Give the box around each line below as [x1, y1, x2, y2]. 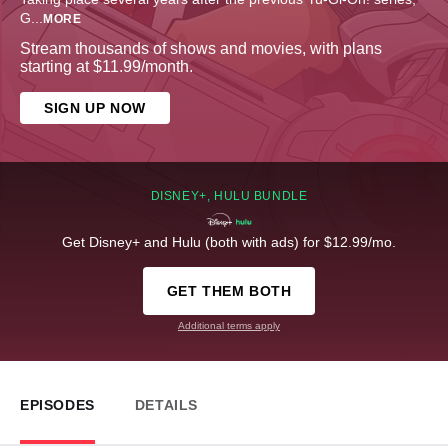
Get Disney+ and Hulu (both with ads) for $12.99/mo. [62, 234, 396, 251]
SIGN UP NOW [44, 100, 146, 117]
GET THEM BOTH [166, 283, 292, 300]
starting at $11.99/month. [20, 58, 193, 76]
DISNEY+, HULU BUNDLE [150, 189, 308, 204]
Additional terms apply [178, 320, 280, 332]
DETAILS [134, 397, 199, 414]
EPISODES [20, 397, 95, 414]
